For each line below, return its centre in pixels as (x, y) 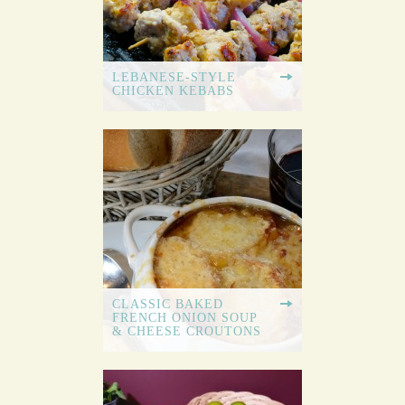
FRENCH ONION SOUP (185, 318)
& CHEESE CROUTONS (187, 332)
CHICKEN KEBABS (173, 91)
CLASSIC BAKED (168, 305)
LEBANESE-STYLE (174, 78)
